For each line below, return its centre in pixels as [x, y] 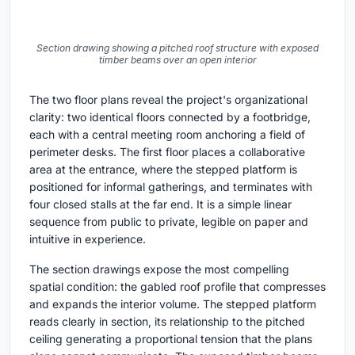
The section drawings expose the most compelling [159, 269]
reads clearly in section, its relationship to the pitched [167, 321]
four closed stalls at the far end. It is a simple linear [160, 204]
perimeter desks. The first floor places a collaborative [167, 151]
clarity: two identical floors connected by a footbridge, [170, 116]
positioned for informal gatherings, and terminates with [171, 186]
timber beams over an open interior [177, 59]
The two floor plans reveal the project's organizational [168, 99]
